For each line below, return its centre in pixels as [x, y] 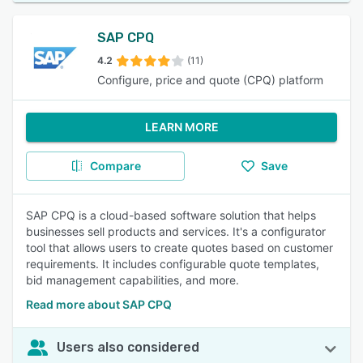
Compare [115, 166]
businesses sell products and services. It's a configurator [176, 231]
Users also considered [128, 347]
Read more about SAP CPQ [99, 304]
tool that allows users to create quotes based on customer [179, 248]
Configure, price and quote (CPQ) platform [210, 80]
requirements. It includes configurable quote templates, [173, 264]
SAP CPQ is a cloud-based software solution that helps [171, 215]
